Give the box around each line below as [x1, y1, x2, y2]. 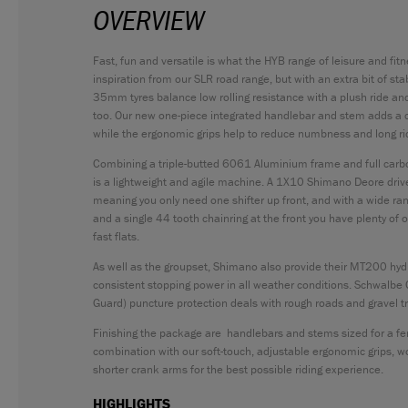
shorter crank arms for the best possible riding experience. [93, 362, 383, 377]
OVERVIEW [93, 2, 204, 37]
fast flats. [93, 229, 139, 244]
